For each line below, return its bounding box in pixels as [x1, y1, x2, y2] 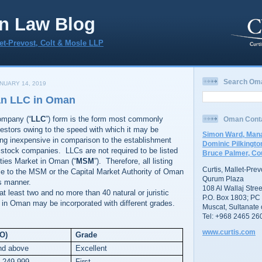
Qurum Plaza [202, 174, 244, 182]
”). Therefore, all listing [94, 157, 173, 166]
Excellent [75, 244, 108, 253]
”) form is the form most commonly [46, 115, 163, 123]
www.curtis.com [202, 228, 256, 236]
